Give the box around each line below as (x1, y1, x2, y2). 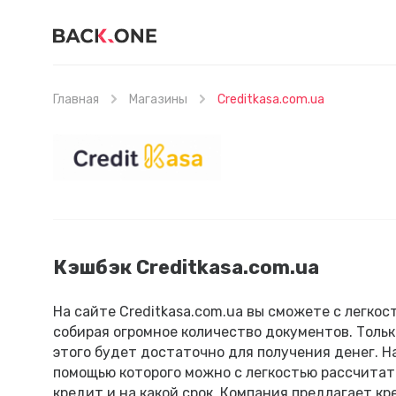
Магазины (129, 92, 187, 107)
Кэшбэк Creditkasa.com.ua (53, 255, 319, 279)
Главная (53, 92, 99, 107)
